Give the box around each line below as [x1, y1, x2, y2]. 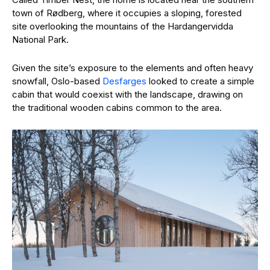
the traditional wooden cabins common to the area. [12, 102, 222, 113]
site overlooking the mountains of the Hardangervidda [12, 20, 233, 32]
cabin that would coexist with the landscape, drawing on [12, 89, 243, 100]
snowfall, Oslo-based [12, 75, 102, 87]
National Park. [12, 34, 69, 45]
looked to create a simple [146, 75, 254, 87]
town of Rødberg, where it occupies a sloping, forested [12, 7, 242, 19]
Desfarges [102, 75, 146, 87]
